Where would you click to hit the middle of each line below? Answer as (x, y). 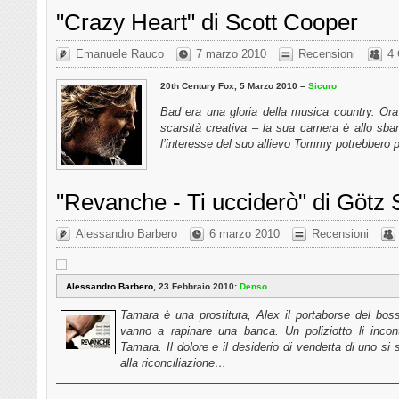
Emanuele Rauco (120, 53)
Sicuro (322, 85)
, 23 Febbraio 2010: (196, 286)
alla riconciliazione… (173, 362)
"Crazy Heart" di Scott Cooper (207, 22)
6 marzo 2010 (244, 233)
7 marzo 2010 (231, 53)
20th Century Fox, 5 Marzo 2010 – (234, 85)
